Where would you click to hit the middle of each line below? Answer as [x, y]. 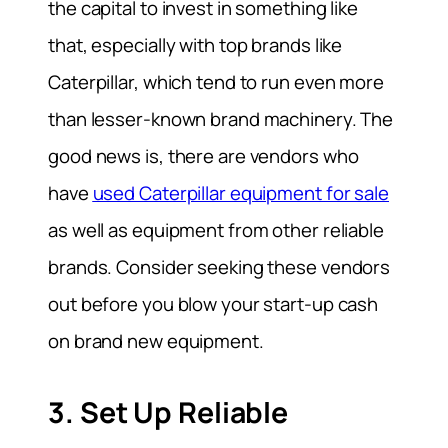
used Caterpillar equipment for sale [240, 193]
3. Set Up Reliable [168, 412]
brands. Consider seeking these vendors [219, 267]
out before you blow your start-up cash [213, 304]
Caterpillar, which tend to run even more [216, 82]
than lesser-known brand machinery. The [221, 119]
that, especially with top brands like [195, 45]
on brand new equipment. [156, 341]
